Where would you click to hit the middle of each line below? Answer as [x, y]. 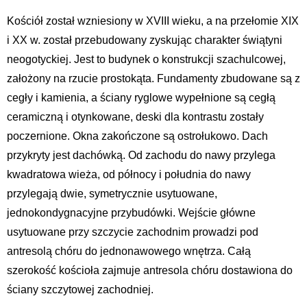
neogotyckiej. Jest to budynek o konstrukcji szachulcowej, [146, 60]
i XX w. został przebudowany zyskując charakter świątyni [145, 40]
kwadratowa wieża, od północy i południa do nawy [129, 175]
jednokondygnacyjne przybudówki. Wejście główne [131, 213]
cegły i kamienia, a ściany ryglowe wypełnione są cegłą [141, 98]
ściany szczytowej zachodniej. [80, 290]
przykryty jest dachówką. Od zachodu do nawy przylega [141, 156]
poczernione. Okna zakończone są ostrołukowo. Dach [137, 136]
